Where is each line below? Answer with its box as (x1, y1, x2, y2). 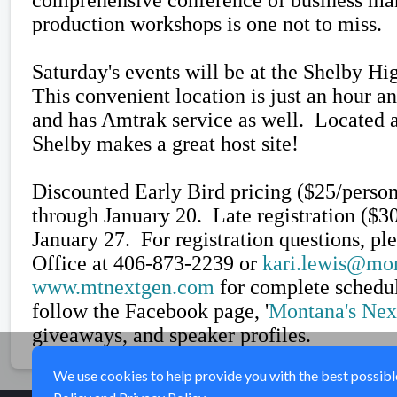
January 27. (32, 227, 141, 251)
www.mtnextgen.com (32, 275, 214, 299)
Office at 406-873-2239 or (32, 251, 262, 275)
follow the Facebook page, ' (32, 299, 269, 323)
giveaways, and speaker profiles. (32, 323, 322, 346)
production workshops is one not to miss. (32, 12, 382, 35)
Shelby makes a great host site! (32, 131, 299, 155)
